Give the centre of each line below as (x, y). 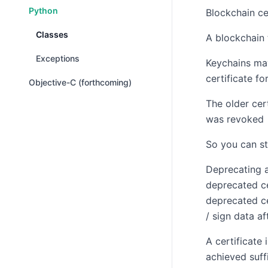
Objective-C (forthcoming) (80, 82)
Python (43, 10)
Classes (52, 34)
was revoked (235, 119)
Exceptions (58, 58)
